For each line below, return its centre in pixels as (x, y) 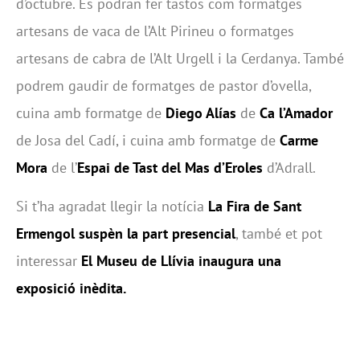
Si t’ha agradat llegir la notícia (112, 207)
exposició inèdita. (71, 288)
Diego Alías (201, 113)
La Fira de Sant (255, 207)
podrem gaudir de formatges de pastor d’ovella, (164, 86)
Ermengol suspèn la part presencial (126, 234)
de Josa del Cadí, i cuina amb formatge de (148, 140)
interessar (49, 261)
